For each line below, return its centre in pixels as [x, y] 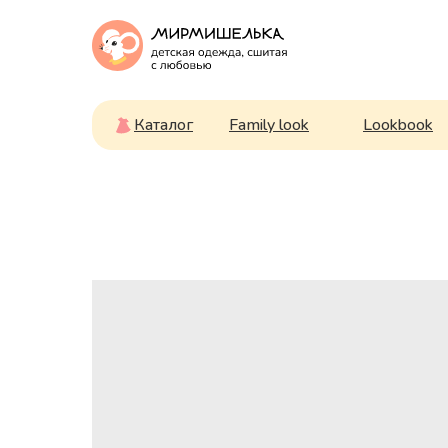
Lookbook [398, 125]
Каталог [163, 125]
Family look [269, 125]
